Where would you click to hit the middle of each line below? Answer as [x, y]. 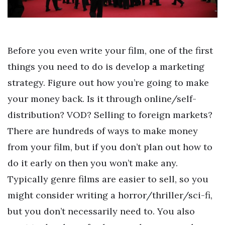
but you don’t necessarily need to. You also [101, 211]
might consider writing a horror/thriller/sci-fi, [110, 195]
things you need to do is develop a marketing [106, 66]
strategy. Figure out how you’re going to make [108, 82]
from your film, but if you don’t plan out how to [110, 147]
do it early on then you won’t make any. [93, 163]
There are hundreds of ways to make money [103, 131]
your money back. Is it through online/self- [102, 98]
